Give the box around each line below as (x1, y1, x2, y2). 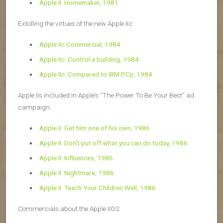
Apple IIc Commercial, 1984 (39, 40, 120, 48)
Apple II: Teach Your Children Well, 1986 (39, 184, 156, 192)
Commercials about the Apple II (18, 205, 111, 213)
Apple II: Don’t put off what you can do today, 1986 (39, 139, 188, 147)
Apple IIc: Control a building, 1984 (39, 55, 139, 63)
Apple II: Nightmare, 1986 (39, 169, 114, 177)
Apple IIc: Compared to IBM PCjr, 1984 (39, 70, 152, 78)
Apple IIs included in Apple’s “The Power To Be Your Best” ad (18, 91, 194, 99)
